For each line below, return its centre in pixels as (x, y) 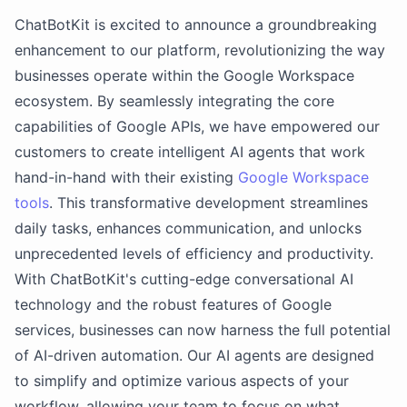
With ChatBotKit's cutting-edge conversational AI (184, 279)
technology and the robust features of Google (173, 304)
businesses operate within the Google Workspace (184, 75)
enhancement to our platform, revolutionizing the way (200, 50)
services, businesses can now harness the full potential (203, 330)
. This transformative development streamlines (208, 203)
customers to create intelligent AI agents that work (190, 152)
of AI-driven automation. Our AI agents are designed (194, 355)
